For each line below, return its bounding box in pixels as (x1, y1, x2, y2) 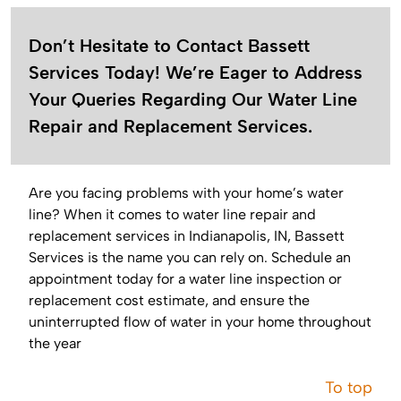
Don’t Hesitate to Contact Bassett (29, 35, 310, 57)
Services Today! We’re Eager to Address (29, 62, 363, 84)
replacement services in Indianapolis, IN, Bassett (29, 227, 345, 245)
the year (29, 335, 81, 353)
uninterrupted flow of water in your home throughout (29, 313, 371, 331)
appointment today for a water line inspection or (29, 270, 342, 288)
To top (325, 378, 372, 398)
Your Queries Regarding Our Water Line (29, 89, 357, 111)
